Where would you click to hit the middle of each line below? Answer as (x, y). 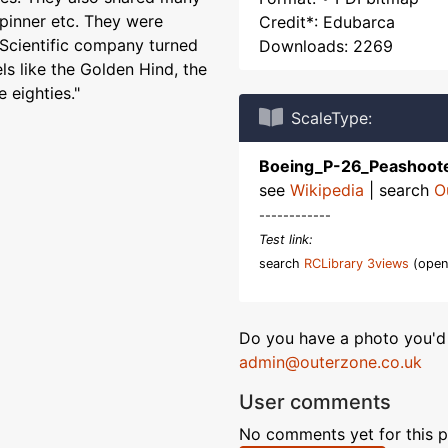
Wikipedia (327, 190)
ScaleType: (331, 118)
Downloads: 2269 (326, 46)
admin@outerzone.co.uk (330, 362)
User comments (315, 402)
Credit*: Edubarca (327, 22)
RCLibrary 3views (356, 263)
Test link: (286, 239)
